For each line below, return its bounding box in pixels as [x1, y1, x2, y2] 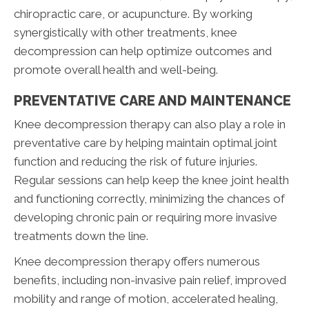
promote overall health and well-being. [14, 63, 218, 77]
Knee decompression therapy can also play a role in [14, 117, 286, 132]
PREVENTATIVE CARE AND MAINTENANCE [14, 92, 291, 110]
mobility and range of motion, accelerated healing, [14, 292, 278, 306]
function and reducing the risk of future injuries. [14, 154, 257, 169]
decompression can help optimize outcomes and [14, 44, 272, 59]
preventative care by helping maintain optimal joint [14, 136, 277, 150]
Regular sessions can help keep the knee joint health [14, 173, 289, 188]
